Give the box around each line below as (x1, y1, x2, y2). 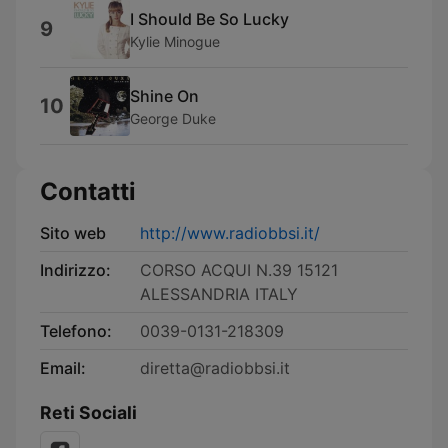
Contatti (40, 177, 136, 206)
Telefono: (40, 321, 112, 341)
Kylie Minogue (130, 32, 220, 50)
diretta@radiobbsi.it (140, 358, 290, 378)
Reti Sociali (40, 402, 137, 423)
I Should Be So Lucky (130, 8, 289, 29)
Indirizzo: (40, 260, 111, 280)
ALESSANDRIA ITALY (140, 284, 298, 304)
